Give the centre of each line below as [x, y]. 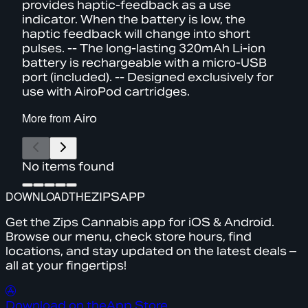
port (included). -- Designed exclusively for [148, 77]
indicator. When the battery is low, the [134, 19]
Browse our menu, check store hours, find [129, 236]
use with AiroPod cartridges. [106, 91]
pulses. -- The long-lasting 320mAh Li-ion [144, 48]
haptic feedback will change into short [136, 34]
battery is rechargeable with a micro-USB [144, 63]
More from [48, 118]
